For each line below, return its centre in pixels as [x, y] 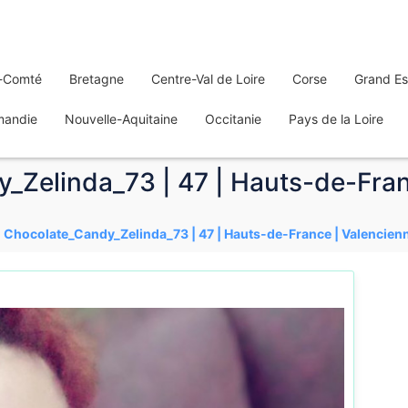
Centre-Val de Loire [208, 79]
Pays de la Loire [336, 119]
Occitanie [233, 119]
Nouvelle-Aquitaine [121, 119]
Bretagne [97, 79]
